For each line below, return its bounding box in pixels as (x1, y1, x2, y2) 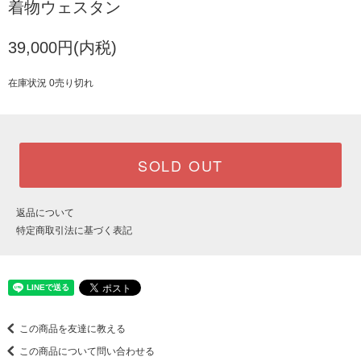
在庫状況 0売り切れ (8, 77, 93, 89)
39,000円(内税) (8, 39, 117, 57)
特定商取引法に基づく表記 (16, 225, 132, 237)
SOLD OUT (137, 155, 224, 176)
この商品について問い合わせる (19, 346, 155, 358)
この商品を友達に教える (19, 323, 126, 335)
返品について (16, 207, 74, 219)
